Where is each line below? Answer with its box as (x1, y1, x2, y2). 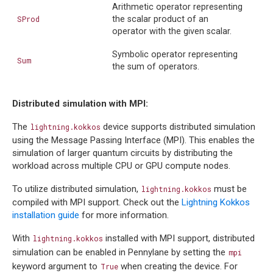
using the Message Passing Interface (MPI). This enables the (12, 135, 255, 146)
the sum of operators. (112, 62, 199, 73)
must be (211, 183, 247, 195)
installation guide (12, 210, 79, 221)
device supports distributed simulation (101, 121, 256, 133)
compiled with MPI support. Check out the (12, 197, 182, 208)
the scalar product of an (112, 14, 208, 25)
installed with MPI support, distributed (103, 233, 255, 244)
